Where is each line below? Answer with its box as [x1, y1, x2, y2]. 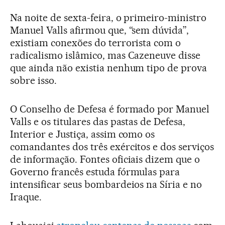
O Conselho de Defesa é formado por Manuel [10, 103, 210, 115]
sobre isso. [10, 74, 57, 86]
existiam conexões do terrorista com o [10, 37, 181, 49]
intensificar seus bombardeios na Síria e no [10, 178, 202, 190]
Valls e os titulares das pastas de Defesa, [10, 116, 186, 128]
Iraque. [10, 191, 42, 203]
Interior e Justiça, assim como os [10, 128, 155, 140]
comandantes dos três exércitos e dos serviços [10, 141, 214, 153]
